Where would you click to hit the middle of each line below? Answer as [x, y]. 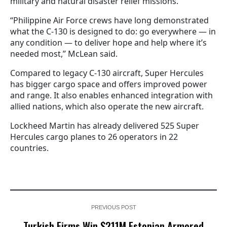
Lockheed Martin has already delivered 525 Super [105, 125]
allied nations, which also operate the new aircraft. [107, 106]
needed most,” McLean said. [64, 53]
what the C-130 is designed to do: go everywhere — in [113, 31]
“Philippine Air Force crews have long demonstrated [109, 20]
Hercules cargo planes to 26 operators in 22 [94, 137]
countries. [29, 148]
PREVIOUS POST [113, 207]
